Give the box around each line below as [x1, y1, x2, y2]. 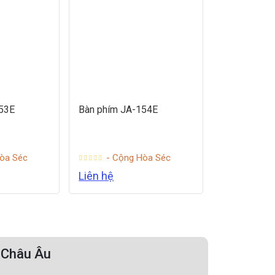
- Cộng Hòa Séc [106, 152, 171, 164]
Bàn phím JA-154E [79, 104, 158, 116]
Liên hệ [79, 169, 114, 183]
